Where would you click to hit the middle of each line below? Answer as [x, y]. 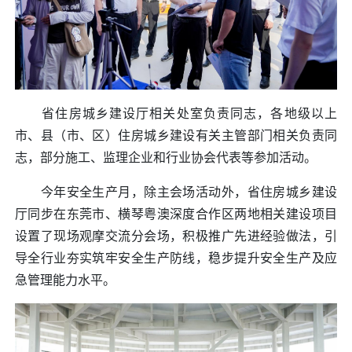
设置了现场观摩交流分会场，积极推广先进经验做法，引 [176, 236]
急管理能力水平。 [65, 280]
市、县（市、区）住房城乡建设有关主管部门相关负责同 [176, 136]
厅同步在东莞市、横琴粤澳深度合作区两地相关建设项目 [176, 214]
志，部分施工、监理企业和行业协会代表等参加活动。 [166, 158]
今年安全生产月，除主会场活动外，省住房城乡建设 [176, 192]
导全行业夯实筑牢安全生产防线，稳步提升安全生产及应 [176, 258]
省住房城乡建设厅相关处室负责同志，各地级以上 [176, 114]
